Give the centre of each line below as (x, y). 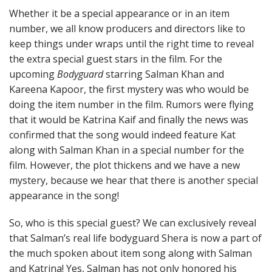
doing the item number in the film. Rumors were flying (131, 104)
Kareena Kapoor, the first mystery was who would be (129, 89)
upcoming (33, 74)
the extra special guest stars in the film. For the (116, 59)
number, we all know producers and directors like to (127, 29)
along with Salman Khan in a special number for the (127, 150)
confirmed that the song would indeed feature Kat (122, 135)
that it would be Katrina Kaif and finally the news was (129, 120)
